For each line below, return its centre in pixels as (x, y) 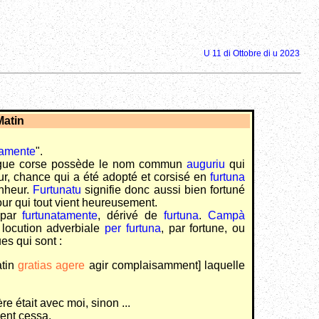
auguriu (206, 164)
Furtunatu (57, 190)
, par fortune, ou (203, 229)
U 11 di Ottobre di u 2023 (252, 54)
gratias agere (51, 266)
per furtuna (133, 229)
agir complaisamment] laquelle (165, 266)
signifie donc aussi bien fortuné (163, 190)
